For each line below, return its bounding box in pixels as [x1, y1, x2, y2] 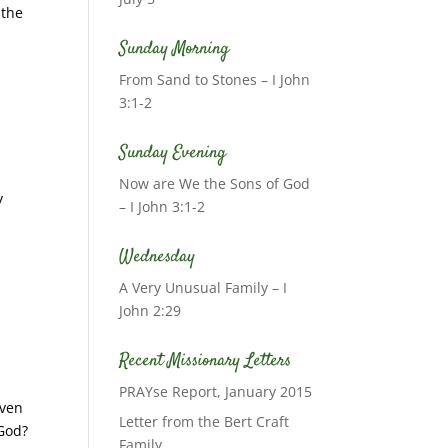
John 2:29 [119, 301, 182, 320]
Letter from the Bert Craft [119, 412, 290, 431]
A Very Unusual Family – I [119, 278, 288, 297]
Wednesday [119, 244, 196, 270]
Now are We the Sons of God [119, 174, 311, 193]
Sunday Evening [119, 140, 227, 166]
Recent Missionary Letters [119, 348, 292, 374]
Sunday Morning [119, 36, 230, 62]
